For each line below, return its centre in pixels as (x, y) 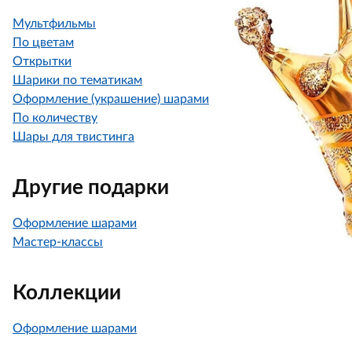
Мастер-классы (58, 242)
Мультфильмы (54, 24)
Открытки (42, 61)
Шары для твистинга (73, 137)
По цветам (43, 42)
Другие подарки (91, 188)
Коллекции (67, 293)
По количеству (55, 118)
